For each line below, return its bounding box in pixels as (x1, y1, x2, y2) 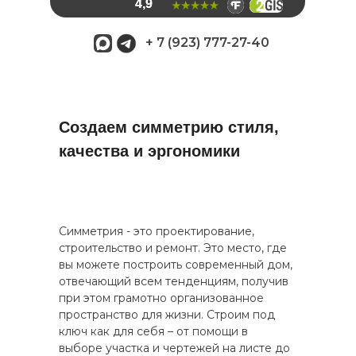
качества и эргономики (59, 142, 240, 160)
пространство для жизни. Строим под (59, 308, 275, 322)
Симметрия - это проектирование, (59, 224, 254, 238)
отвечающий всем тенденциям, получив (59, 274, 288, 288)
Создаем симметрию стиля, (59, 118, 279, 136)
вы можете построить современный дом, (59, 257, 292, 272)
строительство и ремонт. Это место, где (59, 241, 287, 255)
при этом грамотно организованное (59, 291, 264, 305)
